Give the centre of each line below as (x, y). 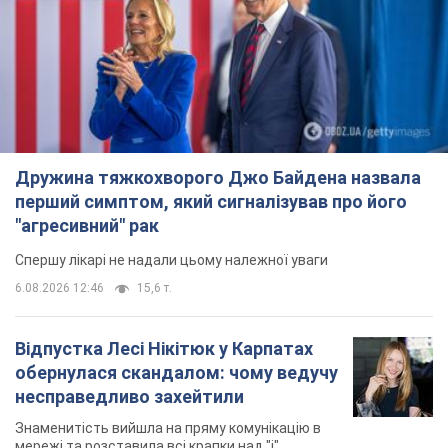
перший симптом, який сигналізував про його (211, 202)
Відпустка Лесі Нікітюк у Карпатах (164, 349)
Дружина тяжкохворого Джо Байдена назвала (218, 178)
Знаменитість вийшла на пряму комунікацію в (168, 428)
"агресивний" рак (87, 226)
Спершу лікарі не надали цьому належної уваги (171, 260)
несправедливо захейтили (129, 397)
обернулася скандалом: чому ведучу (176, 373)
